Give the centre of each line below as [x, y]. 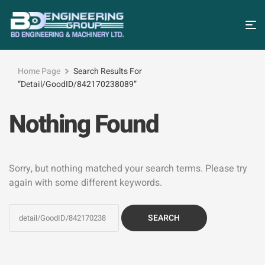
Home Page [39, 72]
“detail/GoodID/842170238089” [77, 85]
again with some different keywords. [85, 183]
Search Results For [108, 72]
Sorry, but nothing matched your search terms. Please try [128, 169]
